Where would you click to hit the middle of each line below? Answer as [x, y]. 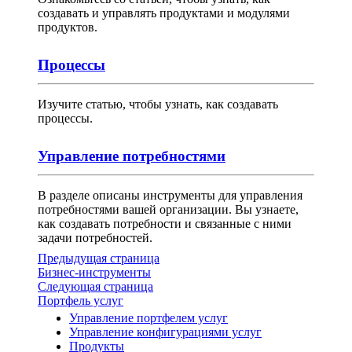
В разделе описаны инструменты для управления [170, 196]
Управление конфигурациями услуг [165, 332]
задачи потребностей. [95, 238]
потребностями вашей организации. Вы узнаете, [168, 210]
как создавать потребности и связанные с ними [165, 224]
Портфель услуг [81, 301]
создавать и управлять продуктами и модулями [164, 13]
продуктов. [68, 27]
